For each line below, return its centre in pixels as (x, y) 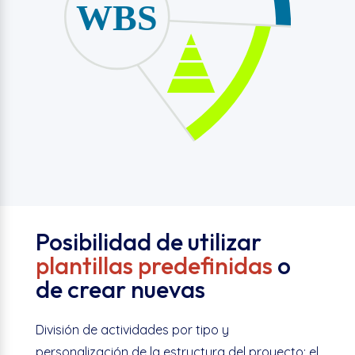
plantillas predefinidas (154, 265)
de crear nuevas (120, 289)
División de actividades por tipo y (132, 329)
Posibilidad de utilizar (148, 241)
